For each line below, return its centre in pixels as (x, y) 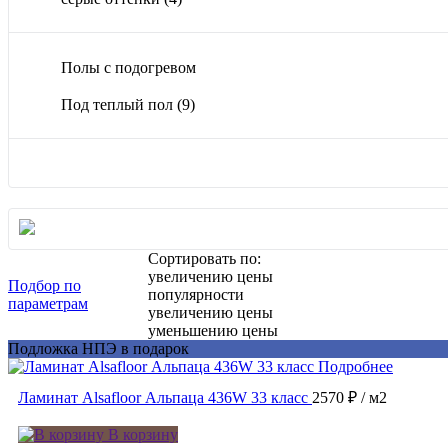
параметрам (48, 304)
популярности (196, 295)
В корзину (141, 435)
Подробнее (355, 367)
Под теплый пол (119, 105)
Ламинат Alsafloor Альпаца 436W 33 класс (163, 398)
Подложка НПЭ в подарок (98, 349)
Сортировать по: (205, 259)
